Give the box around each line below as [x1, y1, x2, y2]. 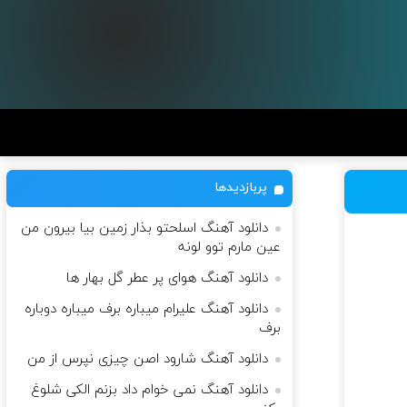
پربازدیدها [214, 179, 267, 196]
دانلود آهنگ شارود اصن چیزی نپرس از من [27, 350, 268, 369]
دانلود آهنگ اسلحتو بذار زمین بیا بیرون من [21, 219, 268, 238]
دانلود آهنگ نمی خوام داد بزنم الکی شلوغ [31, 381, 268, 400]
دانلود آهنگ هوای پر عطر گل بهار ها [66, 269, 268, 288]
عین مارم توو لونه [178, 238, 281, 257]
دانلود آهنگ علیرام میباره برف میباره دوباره [25, 300, 268, 319]
